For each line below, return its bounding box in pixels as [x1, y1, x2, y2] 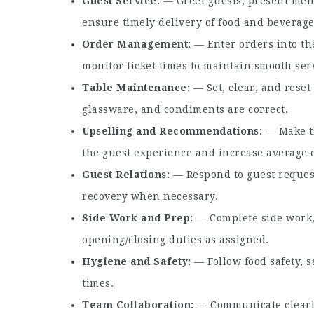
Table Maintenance [82, 82, 187, 94]
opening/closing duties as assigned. [82, 234, 269, 246]
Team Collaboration [82, 299, 191, 311]
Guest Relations [82, 169, 167, 181]
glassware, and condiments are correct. [82, 104, 288, 116]
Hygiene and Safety [82, 256, 188, 268]
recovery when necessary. [82, 191, 218, 203]
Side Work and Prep [82, 212, 190, 224]
